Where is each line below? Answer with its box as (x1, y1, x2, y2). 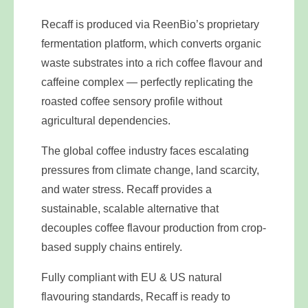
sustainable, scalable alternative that (41, 203, 219, 214)
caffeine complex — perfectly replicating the (41, 76, 253, 88)
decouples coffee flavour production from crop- (41, 222, 266, 234)
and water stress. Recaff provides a (41, 184, 212, 195)
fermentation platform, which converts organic (41, 38, 261, 49)
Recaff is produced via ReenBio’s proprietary (41, 19, 259, 30)
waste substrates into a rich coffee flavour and (41, 57, 263, 69)
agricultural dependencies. (41, 115, 170, 126)
